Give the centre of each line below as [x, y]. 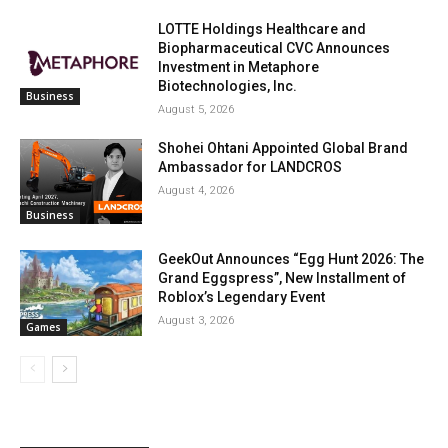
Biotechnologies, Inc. [228, 85]
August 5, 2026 [196, 109]
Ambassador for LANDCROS [250, 166]
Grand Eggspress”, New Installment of [282, 278]
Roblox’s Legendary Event [242, 297]
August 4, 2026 [196, 190]
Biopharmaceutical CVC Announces [274, 47]
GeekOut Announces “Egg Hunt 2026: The [291, 259]
